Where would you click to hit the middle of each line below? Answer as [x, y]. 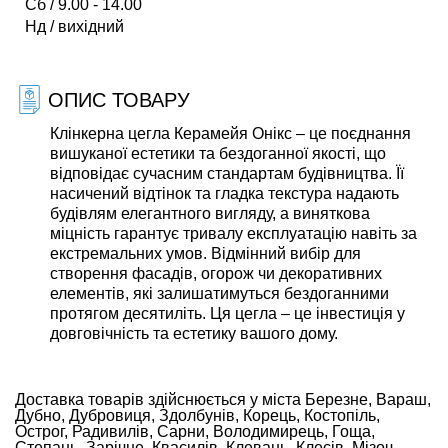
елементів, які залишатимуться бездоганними [219, 293]
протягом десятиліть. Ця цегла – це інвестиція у [227, 313]
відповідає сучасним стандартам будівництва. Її [227, 173]
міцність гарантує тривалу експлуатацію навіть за [233, 233]
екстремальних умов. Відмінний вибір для [205, 253]
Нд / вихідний [74, 26]
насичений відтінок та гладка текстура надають [224, 193]
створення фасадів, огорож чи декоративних [216, 273]
